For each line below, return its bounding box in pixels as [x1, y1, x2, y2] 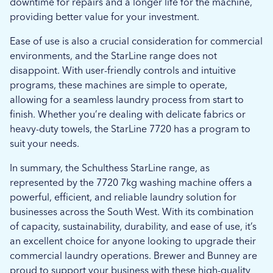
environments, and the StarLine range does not [10, 50, 217, 62]
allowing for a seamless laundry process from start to [10, 94, 244, 105]
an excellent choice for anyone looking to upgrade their [10, 235, 256, 247]
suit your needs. [10, 138, 79, 149]
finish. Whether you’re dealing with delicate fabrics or [10, 108, 246, 120]
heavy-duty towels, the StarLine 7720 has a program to [10, 123, 250, 135]
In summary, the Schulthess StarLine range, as [10, 162, 210, 174]
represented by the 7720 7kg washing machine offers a [10, 177, 252, 188]
